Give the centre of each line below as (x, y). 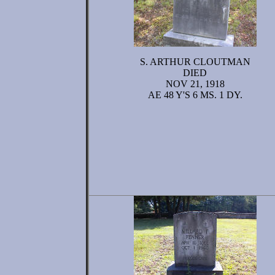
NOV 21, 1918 (195, 84)
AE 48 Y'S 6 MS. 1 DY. (195, 95)
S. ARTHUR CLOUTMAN (195, 62)
